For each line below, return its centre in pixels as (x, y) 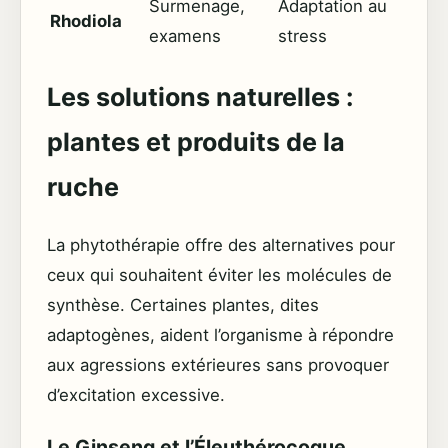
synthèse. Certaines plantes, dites (183, 305)
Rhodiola (86, 21)
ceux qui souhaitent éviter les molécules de (219, 275)
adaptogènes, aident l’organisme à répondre (220, 335)
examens (185, 36)
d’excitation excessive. (136, 395)
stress (302, 36)
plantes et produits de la (196, 142)
